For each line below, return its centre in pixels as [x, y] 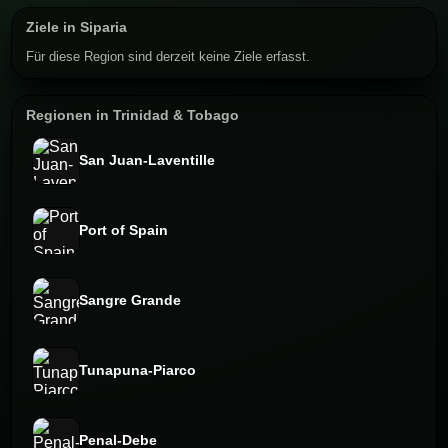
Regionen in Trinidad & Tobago [132, 115]
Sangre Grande [130, 301]
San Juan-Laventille [147, 161]
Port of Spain [123, 231]
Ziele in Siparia [76, 27]
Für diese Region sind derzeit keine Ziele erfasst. [168, 56]
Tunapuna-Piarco [137, 371]
